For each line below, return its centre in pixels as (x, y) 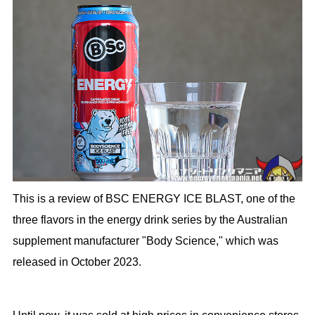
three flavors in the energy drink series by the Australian (150, 220)
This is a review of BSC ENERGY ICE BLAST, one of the (154, 199)
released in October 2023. (77, 262)
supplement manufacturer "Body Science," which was (145, 241)
